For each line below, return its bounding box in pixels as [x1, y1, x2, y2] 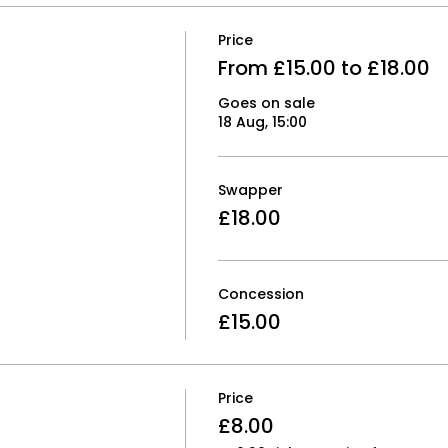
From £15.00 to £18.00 [217, 54, 430, 82]
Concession [217, 284, 304, 304]
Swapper [217, 180, 283, 200]
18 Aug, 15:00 [217, 112, 307, 132]
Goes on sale [217, 93, 315, 113]
